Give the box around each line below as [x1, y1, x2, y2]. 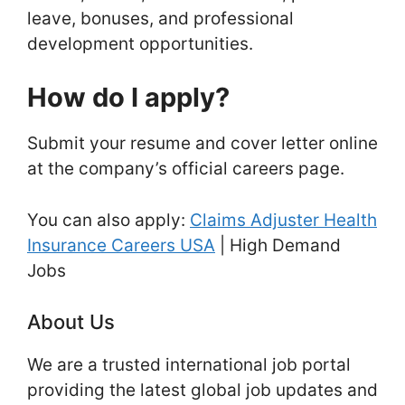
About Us [27, 310, 115, 334]
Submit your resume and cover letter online [27, 133, 378, 155]
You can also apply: [27, 209, 190, 231]
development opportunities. [27, 33, 253, 54]
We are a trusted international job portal [27, 354, 351, 376]
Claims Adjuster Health [190, 209, 377, 231]
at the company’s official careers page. [27, 158, 344, 180]
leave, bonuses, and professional [27, 7, 294, 29]
